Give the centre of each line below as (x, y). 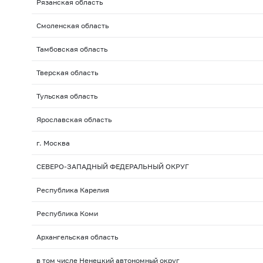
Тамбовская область (72, 49)
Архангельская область (77, 237)
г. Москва (53, 143)
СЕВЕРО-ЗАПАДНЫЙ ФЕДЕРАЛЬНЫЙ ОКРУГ (112, 167)
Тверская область (67, 73)
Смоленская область (72, 26)
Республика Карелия (73, 190)
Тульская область (67, 96)
